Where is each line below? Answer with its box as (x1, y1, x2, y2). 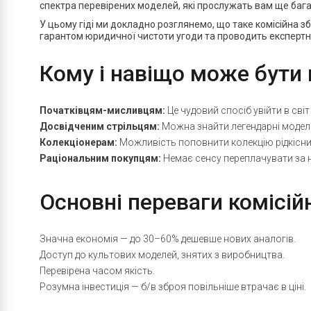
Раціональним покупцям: (40, 153, 161, 164)
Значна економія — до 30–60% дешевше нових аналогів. (40, 233, 296, 244)
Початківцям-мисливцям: (40, 105, 165, 116)
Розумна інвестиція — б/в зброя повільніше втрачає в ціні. (40, 281, 306, 292)
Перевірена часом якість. (40, 265, 155, 276)
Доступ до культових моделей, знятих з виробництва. (40, 249, 285, 260)
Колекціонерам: (40, 137, 117, 148)
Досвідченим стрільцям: (40, 121, 160, 132)
